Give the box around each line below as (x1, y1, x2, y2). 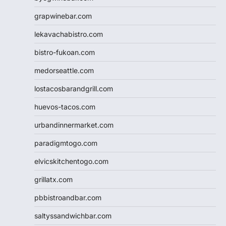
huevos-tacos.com (34, 102, 95, 111)
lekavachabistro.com (34, 29, 103, 38)
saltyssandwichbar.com (34, 211, 111, 220)
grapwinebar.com (34, 11, 92, 20)
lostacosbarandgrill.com (34, 84, 113, 93)
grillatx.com (34, 175, 73, 184)
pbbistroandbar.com (34, 193, 101, 202)
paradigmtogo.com (34, 138, 97, 147)
